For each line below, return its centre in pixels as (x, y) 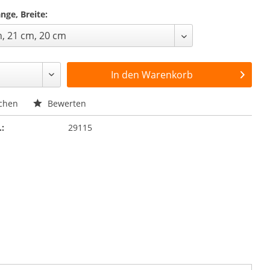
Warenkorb (168, 75)
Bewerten (66, 103)
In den (125, 75)
